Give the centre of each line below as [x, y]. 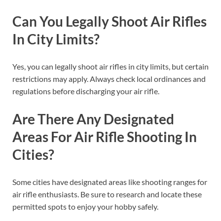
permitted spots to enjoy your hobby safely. [85, 206]
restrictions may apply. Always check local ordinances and [109, 79]
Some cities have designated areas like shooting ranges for [110, 182]
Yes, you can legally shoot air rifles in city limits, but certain [110, 67]
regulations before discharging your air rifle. [86, 91]
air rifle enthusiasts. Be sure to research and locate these [107, 194]
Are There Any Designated [93, 119]
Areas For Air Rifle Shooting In [105, 136]
